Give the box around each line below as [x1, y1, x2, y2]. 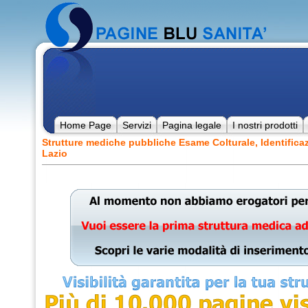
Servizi [122, 120, 151, 131]
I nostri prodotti [232, 120, 298, 131]
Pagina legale [162, 120, 221, 131]
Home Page [59, 120, 111, 131]
